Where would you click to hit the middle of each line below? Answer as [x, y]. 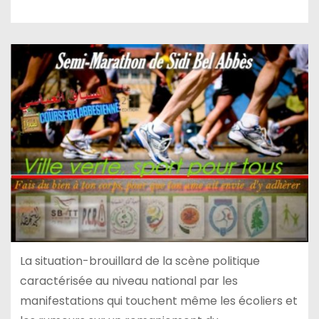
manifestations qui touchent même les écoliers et [158, 300]
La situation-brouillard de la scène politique [140, 261]
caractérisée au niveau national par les [129, 281]
